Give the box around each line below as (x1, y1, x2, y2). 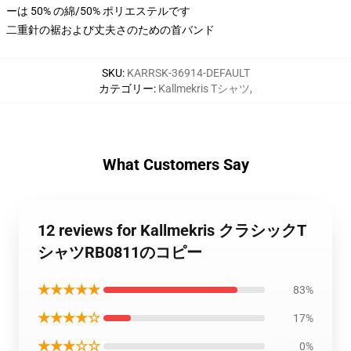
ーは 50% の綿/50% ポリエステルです (6, 5, 190, 17)
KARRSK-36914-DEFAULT (126, 67, 250, 79)
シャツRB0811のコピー (38, 243, 202, 262)
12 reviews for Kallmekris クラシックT (38, 221, 306, 240)
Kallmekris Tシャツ (158, 82, 250, 95)
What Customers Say (102, 155, 249, 174)
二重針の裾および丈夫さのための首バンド (6, 24, 215, 36)
